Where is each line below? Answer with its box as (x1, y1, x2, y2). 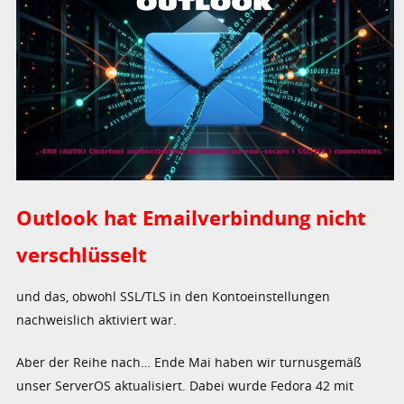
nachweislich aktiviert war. (16, 310, 178, 328)
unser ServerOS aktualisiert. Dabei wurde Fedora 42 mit (16, 376, 354, 394)
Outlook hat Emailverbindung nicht (16, 203, 367, 232)
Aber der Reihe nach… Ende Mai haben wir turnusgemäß (16, 353, 363, 371)
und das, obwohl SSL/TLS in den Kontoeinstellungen (16, 287, 331, 305)
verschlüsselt (16, 240, 148, 269)
